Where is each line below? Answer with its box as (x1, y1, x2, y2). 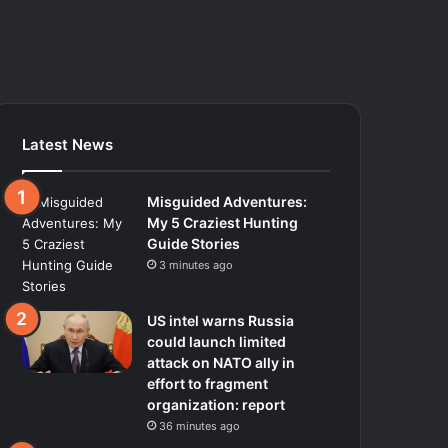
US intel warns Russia (147, 311, 295, 329)
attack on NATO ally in (147, 353, 296, 371)
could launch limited (147, 332, 287, 350)
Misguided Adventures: (147, 192, 308, 210)
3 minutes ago (159, 257, 234, 272)
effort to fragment (147, 374, 269, 392)
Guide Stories (147, 234, 241, 252)
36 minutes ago (159, 418, 241, 433)
